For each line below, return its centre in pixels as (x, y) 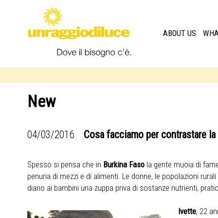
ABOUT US (179, 33)
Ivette (187, 211)
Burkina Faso (125, 164)
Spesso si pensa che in (65, 164)
